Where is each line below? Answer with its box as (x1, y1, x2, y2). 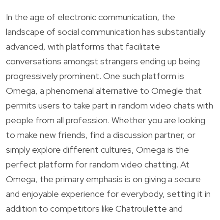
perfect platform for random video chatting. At (6, 158, 190, 170)
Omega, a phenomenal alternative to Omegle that (6, 84, 202, 96)
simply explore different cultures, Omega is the (6, 143, 189, 155)
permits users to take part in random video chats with (6, 99, 213, 111)
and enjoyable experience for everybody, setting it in (6, 188, 211, 199)
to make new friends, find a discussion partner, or (6, 129, 195, 140)
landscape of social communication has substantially (6, 26, 205, 37)
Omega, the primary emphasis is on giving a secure (6, 173, 201, 185)
